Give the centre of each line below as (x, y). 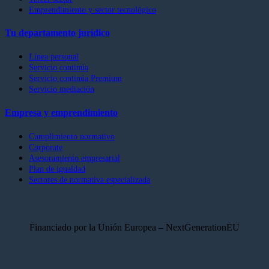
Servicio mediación (62, 89)
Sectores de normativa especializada (89, 179)
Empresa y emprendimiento (61, 112)
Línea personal (54, 57)
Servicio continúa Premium (75, 78)
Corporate (46, 147)
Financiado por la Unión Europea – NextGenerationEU (134, 227)
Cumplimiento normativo (72, 136)
